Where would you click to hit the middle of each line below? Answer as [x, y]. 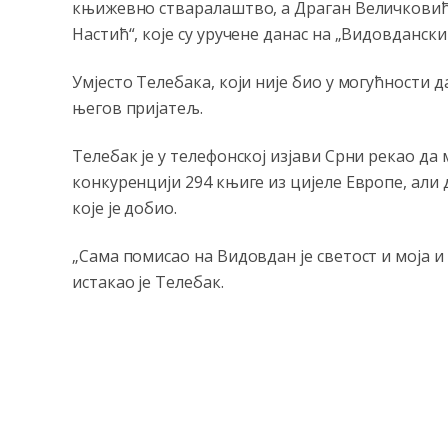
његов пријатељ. [137, 108]
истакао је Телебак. [148, 282]
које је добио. [124, 208]
